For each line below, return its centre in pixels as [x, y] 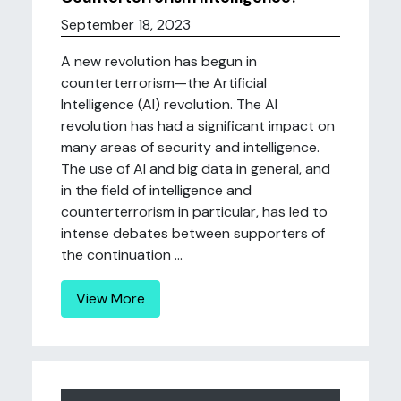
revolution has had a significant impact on [198, 126]
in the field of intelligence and [156, 190]
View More [111, 299]
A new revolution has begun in [159, 61]
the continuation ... [122, 255]
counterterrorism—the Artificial [164, 83]
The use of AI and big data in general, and [196, 169]
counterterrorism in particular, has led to [194, 212]
